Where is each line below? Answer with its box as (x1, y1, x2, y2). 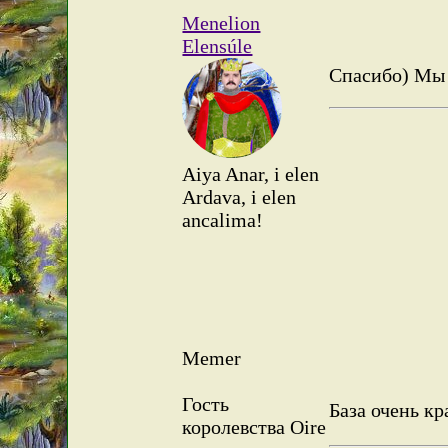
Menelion (182, 11, 261, 34)
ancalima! (182, 208, 264, 231)
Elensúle (182, 34, 253, 57)
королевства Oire (182, 415, 327, 438)
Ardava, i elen (182, 185, 297, 208)
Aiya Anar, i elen (182, 162, 320, 185)
